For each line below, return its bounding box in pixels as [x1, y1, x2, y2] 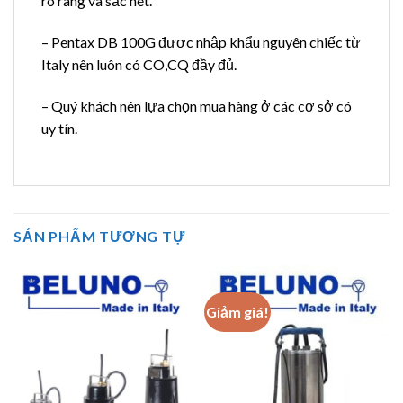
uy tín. [41, 119, 77, 137]
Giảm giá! [206, 302, 270, 320]
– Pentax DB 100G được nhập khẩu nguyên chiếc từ [41, 33, 361, 51]
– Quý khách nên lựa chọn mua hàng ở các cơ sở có [41, 96, 352, 114]
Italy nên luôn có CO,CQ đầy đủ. [41, 56, 237, 74]
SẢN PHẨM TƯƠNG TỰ [13, 227, 185, 245]
